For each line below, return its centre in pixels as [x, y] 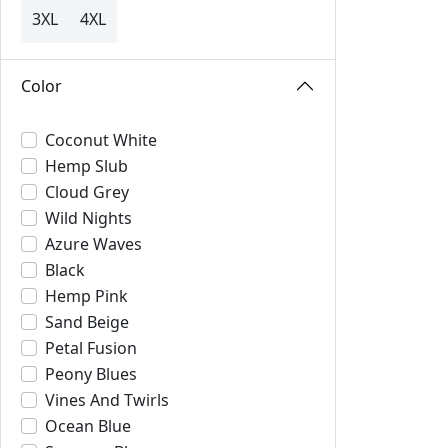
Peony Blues [91, 374]
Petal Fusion [91, 348]
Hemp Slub [86, 166]
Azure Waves [93, 244]
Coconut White [101, 140]
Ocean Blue [88, 426]
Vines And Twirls [107, 400]
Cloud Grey [87, 192]
